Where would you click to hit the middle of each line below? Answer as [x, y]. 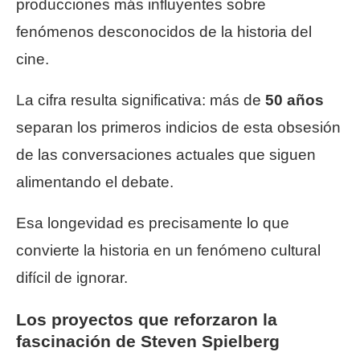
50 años [295, 100]
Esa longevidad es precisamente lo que [153, 223]
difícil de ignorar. [72, 277]
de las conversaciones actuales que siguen [166, 154]
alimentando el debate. [95, 182]
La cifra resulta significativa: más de [141, 100]
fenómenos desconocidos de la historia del [164, 31]
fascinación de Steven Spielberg [148, 341]
